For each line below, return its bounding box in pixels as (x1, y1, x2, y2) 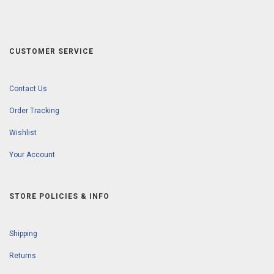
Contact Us (9, 84, 47, 94)
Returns (9, 251, 36, 261)
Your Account (9, 150, 55, 160)
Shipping (9, 229, 37, 239)
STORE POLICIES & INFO (9, 192, 109, 201)
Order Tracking (9, 106, 59, 116)
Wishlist (9, 128, 37, 138)
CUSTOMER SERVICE (9, 47, 94, 56)
